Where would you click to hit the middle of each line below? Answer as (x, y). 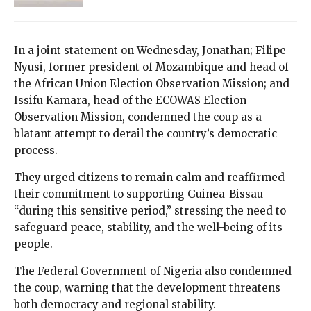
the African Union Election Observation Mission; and (152, 84)
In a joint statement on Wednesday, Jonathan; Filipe (150, 51)
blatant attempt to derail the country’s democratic (145, 134)
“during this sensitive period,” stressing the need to (150, 211)
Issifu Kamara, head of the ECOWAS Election (130, 101)
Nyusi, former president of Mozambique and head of (151, 67)
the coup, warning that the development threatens (147, 288)
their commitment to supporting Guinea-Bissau (138, 194)
